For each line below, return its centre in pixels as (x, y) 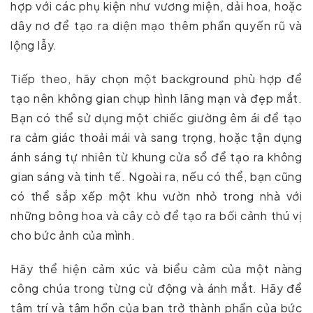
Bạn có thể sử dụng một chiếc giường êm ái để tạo (156, 118)
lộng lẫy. (34, 45)
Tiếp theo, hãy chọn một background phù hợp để (156, 79)
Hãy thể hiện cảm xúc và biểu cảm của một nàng (156, 269)
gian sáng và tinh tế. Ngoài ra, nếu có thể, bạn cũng (156, 177)
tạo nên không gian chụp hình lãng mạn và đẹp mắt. (156, 99)
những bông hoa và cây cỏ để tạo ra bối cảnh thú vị (156, 216)
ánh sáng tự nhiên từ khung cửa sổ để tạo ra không (156, 157)
